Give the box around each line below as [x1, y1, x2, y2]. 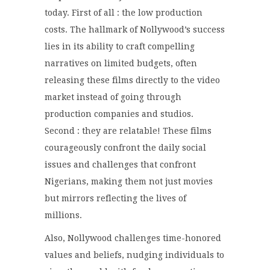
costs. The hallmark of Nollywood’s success [45, 25, 225, 35]
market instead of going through [45, 92, 181, 102]
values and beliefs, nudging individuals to [45, 250, 224, 260]
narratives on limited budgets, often [45, 58, 197, 69]
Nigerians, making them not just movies [45, 177, 213, 187]
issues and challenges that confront [45, 160, 196, 170]
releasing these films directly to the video [45, 75, 220, 86]
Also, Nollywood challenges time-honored [45, 233, 221, 243]
